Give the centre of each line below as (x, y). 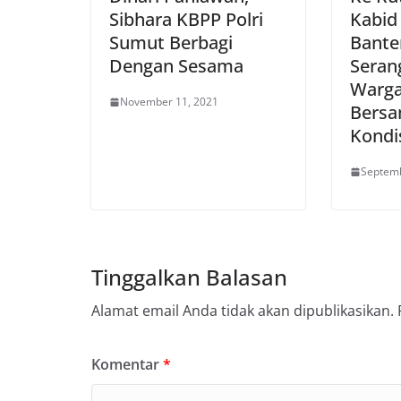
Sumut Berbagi (171, 43)
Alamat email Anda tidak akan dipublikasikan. (243, 311)
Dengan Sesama (176, 66)
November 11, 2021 (169, 102)
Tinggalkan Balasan (189, 277)
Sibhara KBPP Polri (186, 19)
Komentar (127, 364)
